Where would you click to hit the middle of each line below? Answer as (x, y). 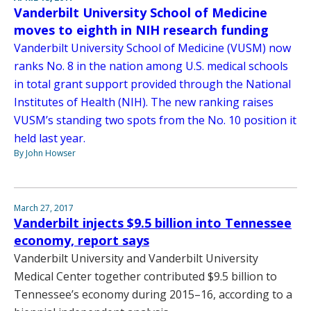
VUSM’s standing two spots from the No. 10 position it (155, 120)
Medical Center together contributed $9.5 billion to (145, 277)
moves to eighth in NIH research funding (141, 30)
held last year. (50, 138)
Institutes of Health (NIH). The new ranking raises (144, 102)
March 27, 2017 (44, 208)
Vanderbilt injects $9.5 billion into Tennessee (153, 223)
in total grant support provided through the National (152, 84)
